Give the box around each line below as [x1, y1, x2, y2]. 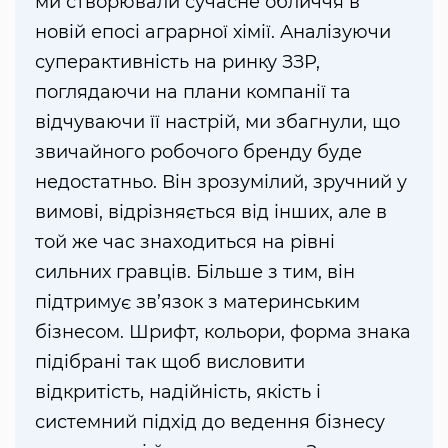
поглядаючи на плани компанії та [35, 80, 351, 103]
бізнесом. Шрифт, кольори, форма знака [35, 320, 411, 343]
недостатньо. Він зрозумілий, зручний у [35, 170, 407, 193]
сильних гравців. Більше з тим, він [35, 260, 355, 283]
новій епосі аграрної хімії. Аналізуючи [35, 20, 391, 43]
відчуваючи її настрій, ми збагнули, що [35, 110, 400, 133]
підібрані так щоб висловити [35, 350, 305, 373]
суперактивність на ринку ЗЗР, [35, 50, 320, 73]
